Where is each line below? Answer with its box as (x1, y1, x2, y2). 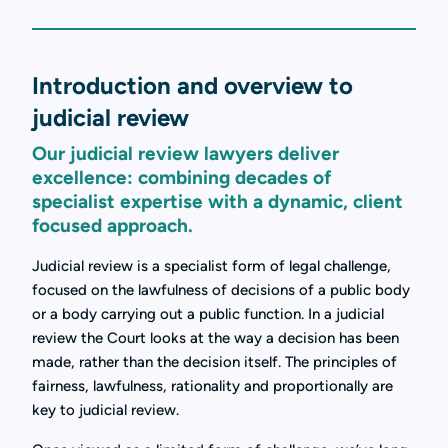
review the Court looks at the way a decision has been (32, 329, 399, 348)
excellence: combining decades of (32, 166, 331, 190)
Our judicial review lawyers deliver (32, 142, 339, 166)
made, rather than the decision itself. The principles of (32, 353, 397, 372)
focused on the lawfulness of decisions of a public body (32, 281, 410, 300)
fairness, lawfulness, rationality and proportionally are (32, 377, 393, 396)
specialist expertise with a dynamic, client (32, 190, 403, 214)
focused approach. (32, 214, 193, 238)
